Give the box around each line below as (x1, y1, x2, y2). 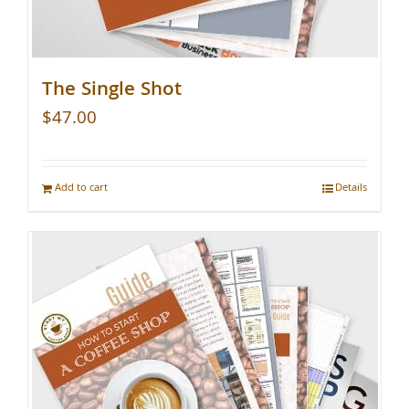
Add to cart (55, 179, 108, 197)
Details (335, 179, 367, 197)
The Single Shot (42, 74, 182, 107)
